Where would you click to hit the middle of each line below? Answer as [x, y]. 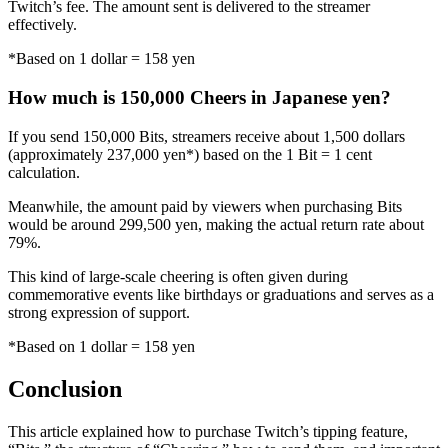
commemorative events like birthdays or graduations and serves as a [221, 294]
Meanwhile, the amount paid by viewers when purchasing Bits [205, 206]
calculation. [44, 172]
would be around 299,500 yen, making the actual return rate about [216, 224]
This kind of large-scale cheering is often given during [178, 276]
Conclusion [65, 388]
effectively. [42, 25]
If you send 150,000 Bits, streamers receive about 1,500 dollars [206, 136]
